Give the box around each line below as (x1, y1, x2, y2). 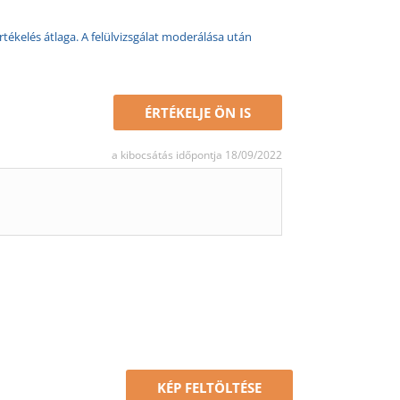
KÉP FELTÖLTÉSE (156, 379, 262, 396)
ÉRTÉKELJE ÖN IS (145, 104, 251, 121)
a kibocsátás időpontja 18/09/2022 (112, 147, 282, 162)
